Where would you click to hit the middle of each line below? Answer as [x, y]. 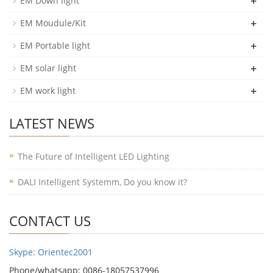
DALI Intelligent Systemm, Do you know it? [102, 182]
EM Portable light [55, 45]
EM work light [48, 90]
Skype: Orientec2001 [51, 252]
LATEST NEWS [52, 123]
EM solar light [48, 68]
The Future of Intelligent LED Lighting [94, 156]
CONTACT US [50, 221]
